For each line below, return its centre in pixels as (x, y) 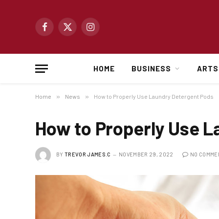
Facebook (59, 31)
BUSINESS (152, 68)
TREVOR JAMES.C (88, 154)
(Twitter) (80, 42)
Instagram (105, 31)
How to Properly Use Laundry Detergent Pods (154, 96)
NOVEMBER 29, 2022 (146, 154)
